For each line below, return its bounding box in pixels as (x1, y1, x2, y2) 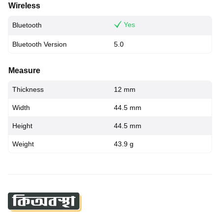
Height (12, 122, 32, 130)
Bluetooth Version (12, 40, 67, 48)
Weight (12, 140, 34, 148)
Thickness (12, 85, 44, 93)
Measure (8, 66, 40, 75)
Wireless (8, 1, 40, 10)
